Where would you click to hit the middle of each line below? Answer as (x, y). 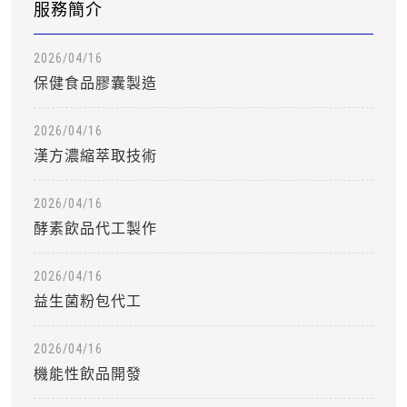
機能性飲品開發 (88, 374)
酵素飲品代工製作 (95, 228)
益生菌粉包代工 (88, 301)
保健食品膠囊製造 (95, 83)
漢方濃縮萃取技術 (95, 156)
